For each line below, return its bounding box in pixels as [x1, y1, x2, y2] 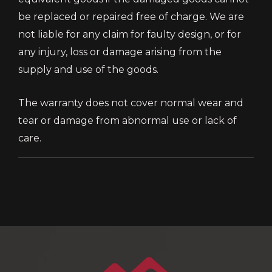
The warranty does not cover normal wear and [18, 97, 243, 109]
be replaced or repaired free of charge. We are [18, 10, 244, 22]
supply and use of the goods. [18, 63, 158, 75]
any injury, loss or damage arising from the [18, 46, 222, 58]
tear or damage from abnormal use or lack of [18, 114, 237, 126]
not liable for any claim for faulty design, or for [18, 28, 241, 40]
